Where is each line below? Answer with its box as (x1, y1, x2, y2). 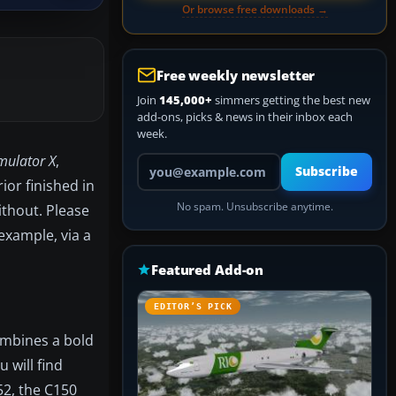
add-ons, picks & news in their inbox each (137, 109, 353, 125)
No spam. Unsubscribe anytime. (176, 200, 333, 213)
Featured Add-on (151, 261, 264, 278)
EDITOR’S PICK (154, 301, 232, 311)
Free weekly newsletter (156, 66, 316, 84)
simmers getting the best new (212, 92, 370, 108)
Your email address (136, 152, 236, 168)
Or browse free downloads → (181, 2, 328, 17)
